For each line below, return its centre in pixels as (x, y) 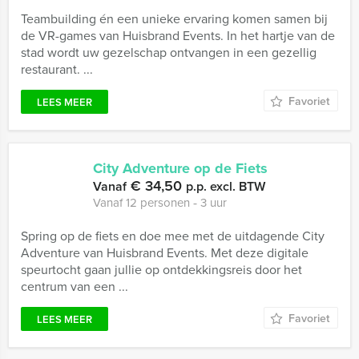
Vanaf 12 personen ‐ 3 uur (160, 202)
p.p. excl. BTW (226, 186)
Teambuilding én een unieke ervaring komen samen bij (174, 18)
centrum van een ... (75, 286)
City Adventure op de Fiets (180, 168)
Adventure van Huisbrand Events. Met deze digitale (165, 252)
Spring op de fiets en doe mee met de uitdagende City (173, 236)
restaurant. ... (57, 69)
